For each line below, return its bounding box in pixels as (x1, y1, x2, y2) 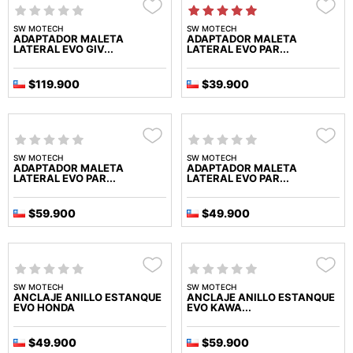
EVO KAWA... (187, 301, 251, 314)
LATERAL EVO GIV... (13, 43, 113, 56)
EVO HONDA (13, 301, 75, 314)
